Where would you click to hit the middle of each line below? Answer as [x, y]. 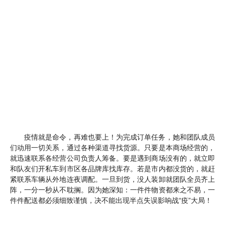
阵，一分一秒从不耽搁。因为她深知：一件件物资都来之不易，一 [113, 190]
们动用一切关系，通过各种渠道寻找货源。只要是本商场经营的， [113, 147]
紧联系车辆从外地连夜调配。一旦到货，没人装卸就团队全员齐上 [113, 179]
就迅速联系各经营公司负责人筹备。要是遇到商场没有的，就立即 [113, 158]
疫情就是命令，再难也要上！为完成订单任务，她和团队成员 [120, 137]
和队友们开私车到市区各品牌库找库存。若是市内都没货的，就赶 [113, 168]
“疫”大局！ [195, 200]
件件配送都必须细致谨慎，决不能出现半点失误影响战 [94, 200]
